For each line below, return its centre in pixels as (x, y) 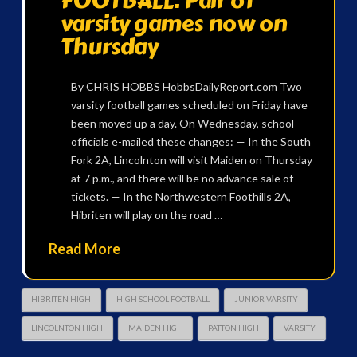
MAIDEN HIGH (155, 328)
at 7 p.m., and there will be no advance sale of (182, 178)
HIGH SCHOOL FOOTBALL (163, 299)
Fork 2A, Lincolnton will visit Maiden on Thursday (191, 160)
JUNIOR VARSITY (266, 299)
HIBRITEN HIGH (61, 299)
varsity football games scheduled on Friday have (189, 105)
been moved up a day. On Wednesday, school (182, 124)
